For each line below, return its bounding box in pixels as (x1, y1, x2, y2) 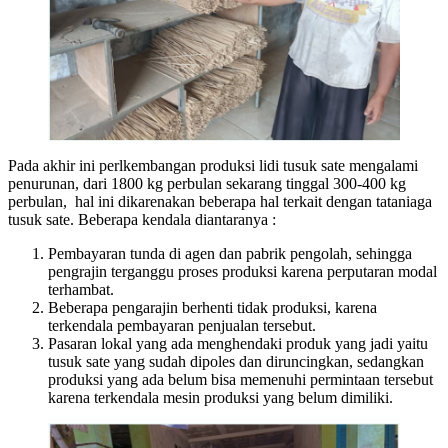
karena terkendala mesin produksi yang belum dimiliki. (48, 389, 393, 407)
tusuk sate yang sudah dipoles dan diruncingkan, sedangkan (48, 353, 424, 371)
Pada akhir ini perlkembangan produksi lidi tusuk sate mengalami (8, 157, 418, 175)
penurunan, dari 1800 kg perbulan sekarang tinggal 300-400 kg (8, 175, 406, 193)
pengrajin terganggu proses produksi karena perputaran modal (48, 263, 437, 281)
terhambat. (48, 281, 118, 299)
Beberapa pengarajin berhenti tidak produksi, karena (48, 299, 377, 317)
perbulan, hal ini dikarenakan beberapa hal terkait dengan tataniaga (8, 193, 432, 211)
